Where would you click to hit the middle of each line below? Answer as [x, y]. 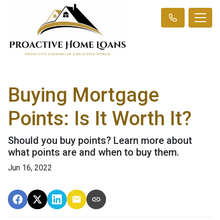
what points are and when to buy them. [94, 152]
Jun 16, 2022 [30, 167]
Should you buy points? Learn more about [100, 140]
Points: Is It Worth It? [100, 118]
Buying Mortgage [83, 95]
